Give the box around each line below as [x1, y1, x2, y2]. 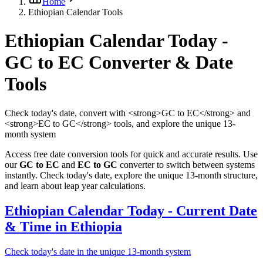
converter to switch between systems [117, 159, 255, 170]
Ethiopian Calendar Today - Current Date [5, 203, 257, 218]
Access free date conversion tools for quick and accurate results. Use [5, 149, 258, 159]
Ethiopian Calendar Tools [28, 7, 123, 17]
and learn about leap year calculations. [5, 180, 146, 191]
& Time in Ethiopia [5, 218, 122, 234]
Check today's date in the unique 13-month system [5, 246, 191, 257]
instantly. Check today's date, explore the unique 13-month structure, [5, 170, 258, 180]
